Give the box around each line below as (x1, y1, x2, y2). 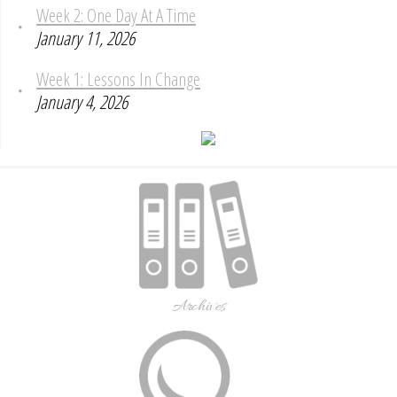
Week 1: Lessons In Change (36, 66, 200, 91)
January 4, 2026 (36, 89, 128, 114)
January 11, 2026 (36, 25, 135, 51)
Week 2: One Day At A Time (36, 2, 196, 27)
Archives (171, 294, 226, 318)
